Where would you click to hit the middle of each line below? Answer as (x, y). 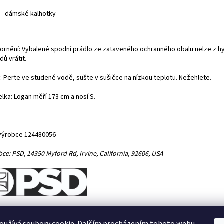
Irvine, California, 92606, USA (122, 154)
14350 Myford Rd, (53, 154)
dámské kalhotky (30, 14)
